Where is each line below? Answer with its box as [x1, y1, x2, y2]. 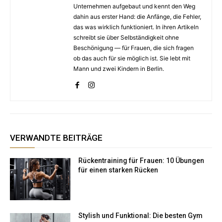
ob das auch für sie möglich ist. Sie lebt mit [73, 54, 190, 62]
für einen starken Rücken [78, 166, 159, 174]
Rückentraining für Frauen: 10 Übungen [78, 156, 205, 165]
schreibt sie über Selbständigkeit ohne [73, 33, 179, 41]
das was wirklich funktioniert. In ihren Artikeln [73, 23, 199, 31]
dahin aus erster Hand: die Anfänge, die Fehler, [73, 12, 201, 20]
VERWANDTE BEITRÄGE [10, 132, 103, 143]
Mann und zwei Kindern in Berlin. [73, 64, 164, 72]
